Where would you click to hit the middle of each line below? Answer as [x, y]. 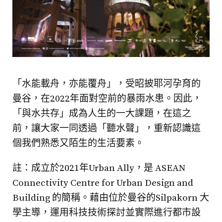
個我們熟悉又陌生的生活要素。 [78, 144]
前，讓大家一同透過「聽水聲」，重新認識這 [107, 129]
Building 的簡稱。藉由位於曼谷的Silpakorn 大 [111, 198]
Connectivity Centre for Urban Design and [103, 183]
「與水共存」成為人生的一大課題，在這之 [102, 114]
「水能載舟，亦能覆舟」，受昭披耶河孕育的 [107, 84]
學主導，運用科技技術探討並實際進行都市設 [107, 213]
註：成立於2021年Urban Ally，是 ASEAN [99, 168]
